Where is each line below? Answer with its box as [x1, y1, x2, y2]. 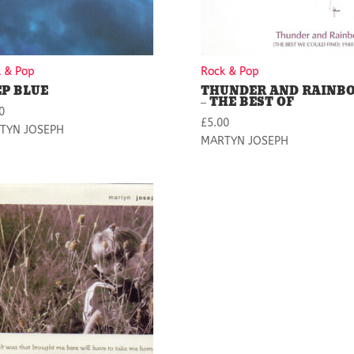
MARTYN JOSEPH [200, 134, 288, 149]
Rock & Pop [200, 65, 259, 79]
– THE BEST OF [200, 92, 294, 113]
